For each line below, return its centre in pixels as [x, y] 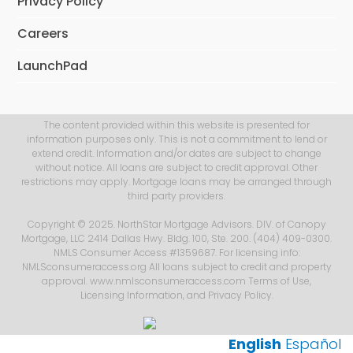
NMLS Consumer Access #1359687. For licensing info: [176, 253]
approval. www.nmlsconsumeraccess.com [145, 281]
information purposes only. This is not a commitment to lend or [176, 139]
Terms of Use [279, 281]
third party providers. [176, 196]
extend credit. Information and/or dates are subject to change [176, 154]
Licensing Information [131, 295]
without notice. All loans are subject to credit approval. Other [176, 168]
